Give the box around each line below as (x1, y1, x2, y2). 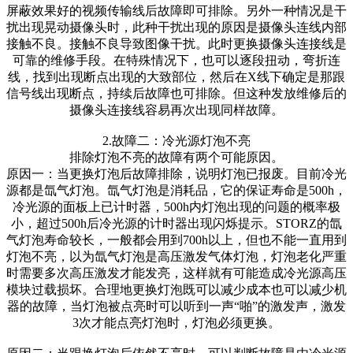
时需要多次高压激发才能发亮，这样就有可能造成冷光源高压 (6, 266, 347, 281)
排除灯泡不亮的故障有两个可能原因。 (69, 150, 284, 165)
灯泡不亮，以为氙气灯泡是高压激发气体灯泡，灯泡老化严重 (6, 250, 347, 264)
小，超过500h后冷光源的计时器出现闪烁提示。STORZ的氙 (11, 217, 342, 231)
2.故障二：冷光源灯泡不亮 (102, 134, 251, 148)
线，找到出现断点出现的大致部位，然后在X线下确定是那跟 (8, 70, 345, 84)
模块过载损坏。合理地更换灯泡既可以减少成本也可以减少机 (6, 283, 347, 297)
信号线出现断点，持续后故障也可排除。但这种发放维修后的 (6, 87, 347, 101)
